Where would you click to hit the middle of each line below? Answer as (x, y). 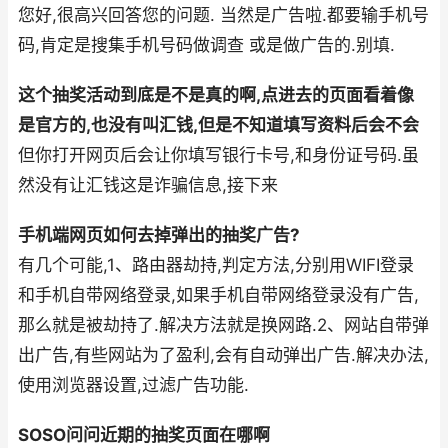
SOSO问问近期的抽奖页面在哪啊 (144, 435)
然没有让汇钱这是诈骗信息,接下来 (148, 185)
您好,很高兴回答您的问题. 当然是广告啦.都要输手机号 (223, 15)
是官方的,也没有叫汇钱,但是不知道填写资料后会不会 (218, 125)
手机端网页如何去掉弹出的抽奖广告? (159, 235)
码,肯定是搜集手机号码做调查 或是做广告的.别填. (206, 45)
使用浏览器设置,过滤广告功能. (133, 385)
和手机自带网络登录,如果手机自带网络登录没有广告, (218, 295)
